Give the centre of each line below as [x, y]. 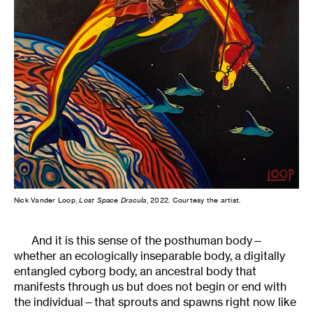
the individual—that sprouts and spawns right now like [155, 301]
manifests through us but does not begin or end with [150, 286]
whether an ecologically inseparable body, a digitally [150, 255]
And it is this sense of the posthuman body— [147, 240]
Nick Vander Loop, [47, 200]
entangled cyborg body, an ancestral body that [135, 271]
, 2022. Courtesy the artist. [194, 200]
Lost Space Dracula [113, 200]
